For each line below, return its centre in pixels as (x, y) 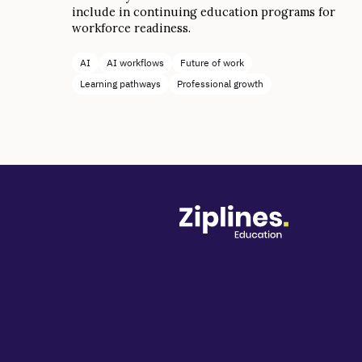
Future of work (213, 62)
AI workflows (136, 62)
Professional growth (221, 83)
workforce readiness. (132, 27)
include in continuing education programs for (204, 11)
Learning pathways (121, 83)
